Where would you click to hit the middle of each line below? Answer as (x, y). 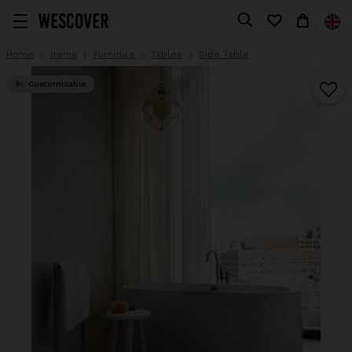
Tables (167, 54)
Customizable (56, 84)
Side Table (224, 54)
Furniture (114, 54)
